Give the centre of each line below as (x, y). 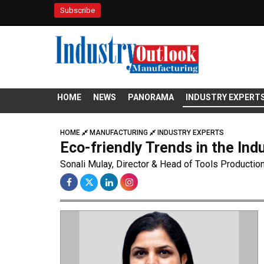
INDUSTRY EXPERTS (191, 133)
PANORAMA (151, 98)
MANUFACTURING (119, 133)
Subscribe (77, 10)
